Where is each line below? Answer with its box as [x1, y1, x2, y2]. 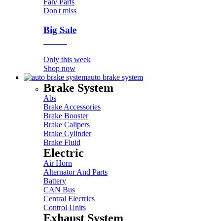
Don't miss [43, 6, 76, 15]
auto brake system [87, 73, 143, 82]
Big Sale [43, 24, 76, 35]
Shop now [43, 64, 75, 73]
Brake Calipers [43, 120, 90, 129]
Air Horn [43, 159, 72, 168]
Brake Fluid [43, 138, 80, 147]
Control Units [43, 203, 86, 212]
